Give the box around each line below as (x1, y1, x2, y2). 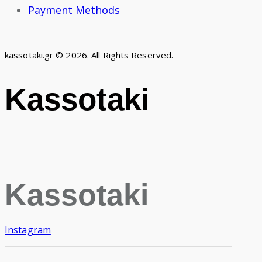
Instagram (5, 223, 51, 237)
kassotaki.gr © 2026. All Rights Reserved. (5, 49, 174, 61)
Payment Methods (28, 3, 120, 18)
